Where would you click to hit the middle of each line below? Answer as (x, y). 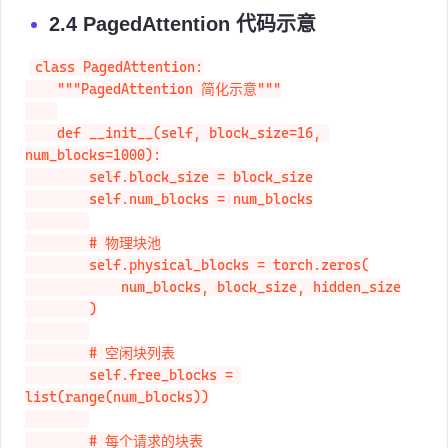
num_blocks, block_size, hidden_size (73, 287)
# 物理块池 (57, 243)
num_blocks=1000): (93, 155)
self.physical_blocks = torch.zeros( (57, 265)
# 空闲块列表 (57, 353)
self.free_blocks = (57, 375)
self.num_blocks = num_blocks (57, 199)
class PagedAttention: (118, 67)
